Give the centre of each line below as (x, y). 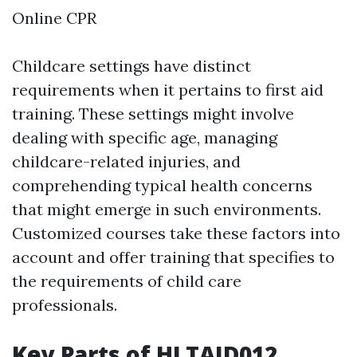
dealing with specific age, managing (145, 138)
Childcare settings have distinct (131, 66)
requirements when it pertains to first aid (168, 90)
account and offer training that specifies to (173, 257)
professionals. (65, 305)
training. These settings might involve (153, 114)
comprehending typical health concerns (162, 186)
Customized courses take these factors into (176, 233)
